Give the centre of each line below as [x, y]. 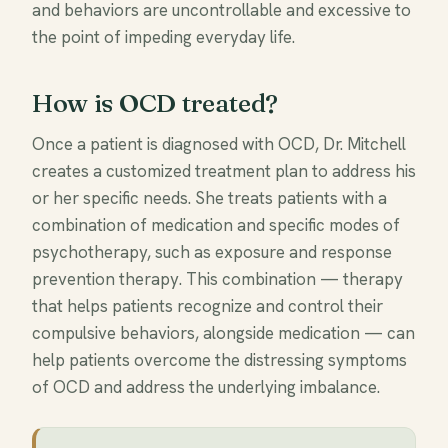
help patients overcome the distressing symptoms [219, 360]
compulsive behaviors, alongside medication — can [223, 333]
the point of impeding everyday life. [163, 37]
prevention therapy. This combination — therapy [217, 279]
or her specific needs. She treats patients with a [209, 198]
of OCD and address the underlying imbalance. [206, 387]
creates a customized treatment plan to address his [224, 171]
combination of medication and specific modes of [216, 225]
